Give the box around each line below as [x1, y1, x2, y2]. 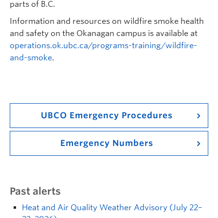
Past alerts [10, 185, 61, 197]
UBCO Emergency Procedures [40, 110, 173, 120]
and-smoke [10, 53, 52, 62]
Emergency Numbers [60, 138, 153, 148]
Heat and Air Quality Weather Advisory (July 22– [22, 203, 202, 212]
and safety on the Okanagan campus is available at [10, 29, 198, 38]
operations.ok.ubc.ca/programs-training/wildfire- [10, 41, 197, 50]
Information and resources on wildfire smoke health [10, 17, 204, 26]
